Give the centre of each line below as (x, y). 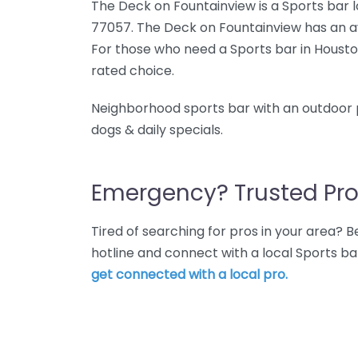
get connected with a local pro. (189, 274)
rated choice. (133, 71)
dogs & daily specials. (157, 130)
